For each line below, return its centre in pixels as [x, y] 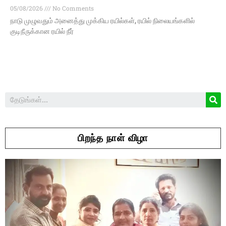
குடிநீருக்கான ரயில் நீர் [42, 32]
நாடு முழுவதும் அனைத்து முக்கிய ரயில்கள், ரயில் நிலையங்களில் [102, 21]
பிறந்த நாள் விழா [113, 138]
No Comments [72, 8]
